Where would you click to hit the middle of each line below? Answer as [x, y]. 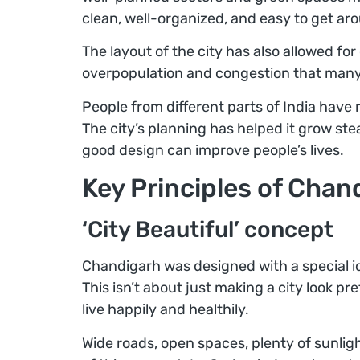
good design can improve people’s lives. [213, 150]
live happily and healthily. [166, 310]
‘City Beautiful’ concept [208, 230]
